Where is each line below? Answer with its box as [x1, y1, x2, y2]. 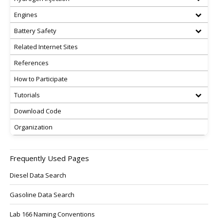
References [14, 58, 49, 67]
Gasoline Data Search [10, 190, 74, 199]
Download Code [14, 107, 61, 115]
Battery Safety [14, 26, 56, 35]
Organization [14, 123, 53, 131]
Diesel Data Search [10, 171, 66, 180]
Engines [14, 10, 37, 19]
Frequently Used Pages [10, 153, 89, 163]
